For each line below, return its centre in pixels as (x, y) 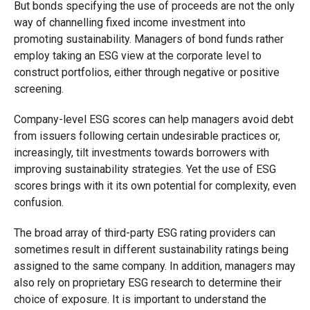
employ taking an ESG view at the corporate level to (137, 56)
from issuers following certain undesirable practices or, (147, 136)
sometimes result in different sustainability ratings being (151, 249)
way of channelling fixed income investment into (129, 22)
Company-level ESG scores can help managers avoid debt (153, 119)
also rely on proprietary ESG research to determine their (147, 283)
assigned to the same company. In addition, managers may (154, 266)
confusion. (38, 202)
